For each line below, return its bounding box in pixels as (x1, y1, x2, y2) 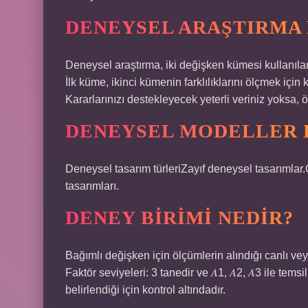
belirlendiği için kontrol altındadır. (65, 284, 225, 296)
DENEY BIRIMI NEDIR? (65, 207, 294, 228)
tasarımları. (65, 180, 119, 192)
